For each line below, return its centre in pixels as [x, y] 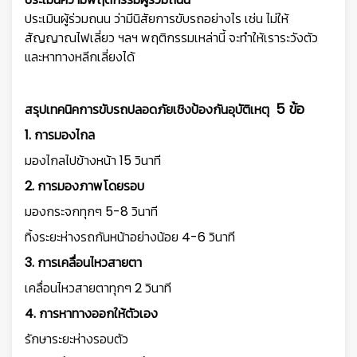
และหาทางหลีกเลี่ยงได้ [80, 57]
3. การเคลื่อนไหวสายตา [83, 262]
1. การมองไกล [60, 135]
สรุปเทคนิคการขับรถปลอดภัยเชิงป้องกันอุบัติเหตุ [150, 109]
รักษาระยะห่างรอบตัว [76, 339]
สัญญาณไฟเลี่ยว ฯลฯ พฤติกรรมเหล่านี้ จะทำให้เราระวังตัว [171, 37]
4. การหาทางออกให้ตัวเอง [91, 313]
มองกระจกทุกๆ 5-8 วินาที [91, 211]
